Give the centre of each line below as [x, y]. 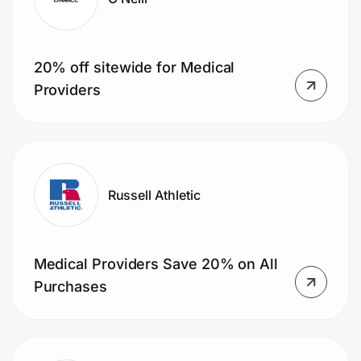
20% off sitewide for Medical [134, 68]
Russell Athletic [154, 195]
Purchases [70, 287]
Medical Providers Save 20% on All [156, 264]
